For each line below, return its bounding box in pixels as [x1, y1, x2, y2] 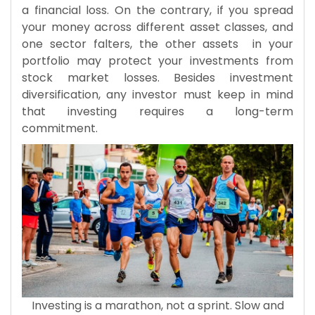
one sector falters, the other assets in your [22, 36, 293, 53]
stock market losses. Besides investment [22, 70, 293, 86]
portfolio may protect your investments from [22, 53, 293, 70]
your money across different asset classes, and [22, 19, 293, 36]
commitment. [22, 120, 98, 137]
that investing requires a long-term [22, 103, 293, 120]
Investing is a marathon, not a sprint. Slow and [31, 297, 284, 314]
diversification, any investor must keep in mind [22, 86, 293, 103]
